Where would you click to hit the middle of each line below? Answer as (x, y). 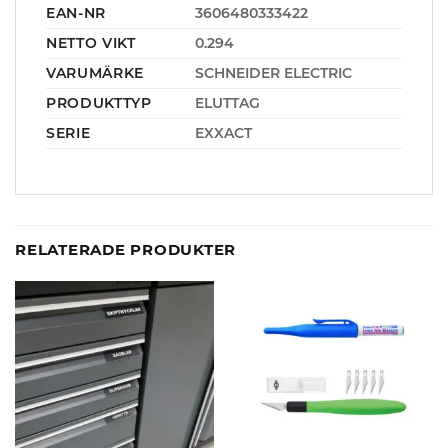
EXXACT (223, 132)
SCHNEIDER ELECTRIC (273, 72)
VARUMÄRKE (95, 72)
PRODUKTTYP (99, 102)
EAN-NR (76, 12)
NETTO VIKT (91, 42)
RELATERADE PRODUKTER (126, 249)
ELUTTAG (227, 102)
